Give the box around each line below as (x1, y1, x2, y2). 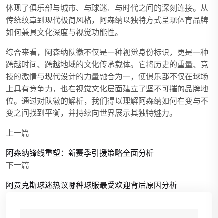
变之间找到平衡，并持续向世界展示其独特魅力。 (6, 108, 177, 119)
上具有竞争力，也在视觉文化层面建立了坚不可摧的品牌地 (6, 83, 208, 94)
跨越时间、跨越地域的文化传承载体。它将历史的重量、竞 (6, 59, 208, 70)
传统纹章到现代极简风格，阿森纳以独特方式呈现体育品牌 (6, 15, 208, 26)
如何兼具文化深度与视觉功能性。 (6, 27, 123, 38)
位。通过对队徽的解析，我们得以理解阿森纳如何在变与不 (6, 95, 208, 107)
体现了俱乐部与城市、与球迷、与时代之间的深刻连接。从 (6, 2, 208, 14)
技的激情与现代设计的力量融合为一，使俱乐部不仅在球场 (6, 71, 208, 82)
